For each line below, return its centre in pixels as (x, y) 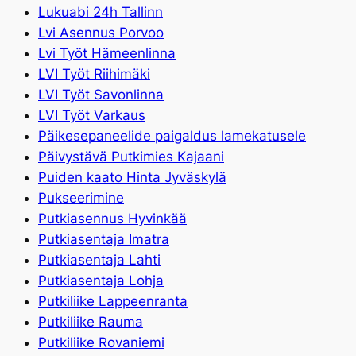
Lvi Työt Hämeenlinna (107, 54)
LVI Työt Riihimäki (94, 74)
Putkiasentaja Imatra (104, 240)
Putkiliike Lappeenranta (113, 302)
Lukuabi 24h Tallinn (101, 12)
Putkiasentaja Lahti (99, 260)
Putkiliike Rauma (91, 322)
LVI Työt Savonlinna (101, 95)
